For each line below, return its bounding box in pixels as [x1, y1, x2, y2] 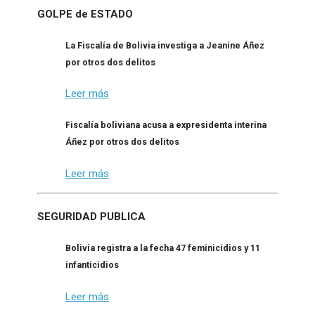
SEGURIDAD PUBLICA [37, 210, 146, 223]
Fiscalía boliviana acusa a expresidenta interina [65, 120, 266, 131]
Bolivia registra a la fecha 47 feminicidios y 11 [65, 242, 260, 253]
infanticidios [65, 259, 119, 270]
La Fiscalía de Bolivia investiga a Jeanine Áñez [65, 39, 264, 51]
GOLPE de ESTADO [37, 7, 133, 20]
